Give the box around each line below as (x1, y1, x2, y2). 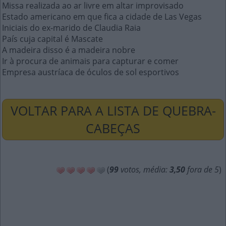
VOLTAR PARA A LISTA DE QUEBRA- (10, 102, 216, 119)
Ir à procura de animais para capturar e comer (2, 55, 179, 67)
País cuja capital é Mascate (2, 33, 103, 44)
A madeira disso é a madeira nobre (2, 44, 135, 55)
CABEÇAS (86, 120, 140, 137)
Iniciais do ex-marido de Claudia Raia (2, 22, 141, 33)
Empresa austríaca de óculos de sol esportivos (2, 67, 179, 78)
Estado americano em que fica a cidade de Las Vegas (2, 11, 202, 22)
